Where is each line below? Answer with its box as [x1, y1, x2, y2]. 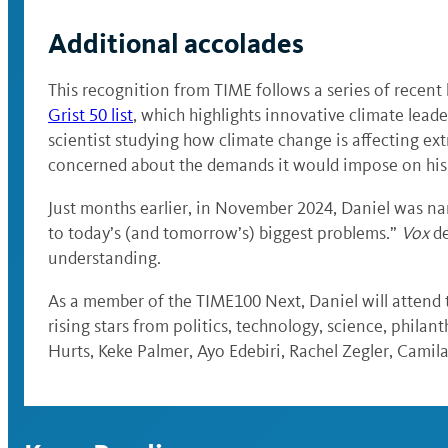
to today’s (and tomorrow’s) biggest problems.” [48, 222, 401, 244]
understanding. [48, 247, 161, 269]
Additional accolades [48, 27, 304, 60]
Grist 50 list [48, 104, 133, 126]
